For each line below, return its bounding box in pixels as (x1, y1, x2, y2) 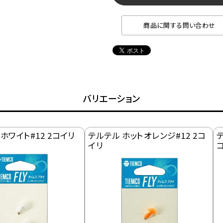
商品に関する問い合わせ (143, 20, 216, 30)
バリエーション (83, 92, 140, 105)
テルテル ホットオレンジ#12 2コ (88, 129, 206, 141)
